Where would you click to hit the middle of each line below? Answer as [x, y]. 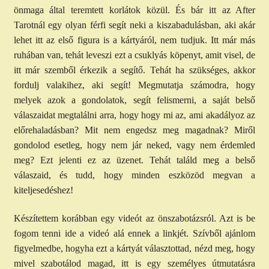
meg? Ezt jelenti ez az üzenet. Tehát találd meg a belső [134, 160]
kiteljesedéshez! [44, 190]
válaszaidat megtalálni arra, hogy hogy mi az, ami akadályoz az [134, 115]
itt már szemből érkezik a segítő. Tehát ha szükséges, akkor [134, 70]
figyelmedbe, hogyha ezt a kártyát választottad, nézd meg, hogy [134, 249]
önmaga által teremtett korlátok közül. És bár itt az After [134, 10]
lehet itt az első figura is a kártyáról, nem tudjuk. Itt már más [134, 40]
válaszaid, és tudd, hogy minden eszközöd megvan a [134, 175]
